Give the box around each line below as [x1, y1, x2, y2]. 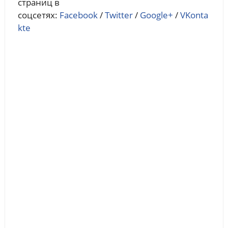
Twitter [104, 9, 133, 21]
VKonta [180, 9, 208, 21]
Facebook [59, 9, 98, 21]
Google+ [139, 9, 173, 21]
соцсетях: [17, 9, 60, 21]
